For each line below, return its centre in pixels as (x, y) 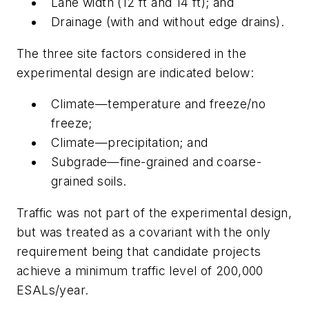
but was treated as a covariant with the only (144, 232)
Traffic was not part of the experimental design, (154, 213)
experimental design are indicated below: (135, 72)
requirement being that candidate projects (139, 252)
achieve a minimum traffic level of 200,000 (140, 271)
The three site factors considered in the (131, 53)
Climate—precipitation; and (130, 143)
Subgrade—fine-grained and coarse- (157, 162)
